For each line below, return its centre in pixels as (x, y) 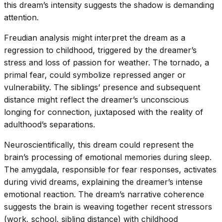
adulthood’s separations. (50, 125)
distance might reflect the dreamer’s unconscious (96, 100)
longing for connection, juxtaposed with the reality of (104, 112)
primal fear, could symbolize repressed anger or (95, 75)
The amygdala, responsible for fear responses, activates (110, 170)
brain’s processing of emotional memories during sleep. (108, 157)
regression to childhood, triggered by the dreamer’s (100, 50)
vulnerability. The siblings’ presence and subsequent (102, 87)
